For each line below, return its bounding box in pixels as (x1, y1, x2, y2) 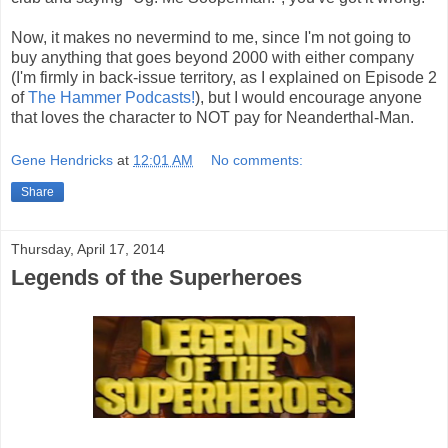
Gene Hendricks (11, 152, 113, 169)
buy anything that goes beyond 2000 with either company (11, 48, 414, 66)
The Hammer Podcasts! (28, 88, 195, 106)
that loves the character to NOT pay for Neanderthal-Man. (11, 108, 414, 126)
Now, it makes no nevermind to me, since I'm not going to (11, 28, 411, 46)
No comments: (211, 152, 304, 169)
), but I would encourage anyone (195, 88, 422, 106)
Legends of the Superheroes (11, 265, 302, 291)
